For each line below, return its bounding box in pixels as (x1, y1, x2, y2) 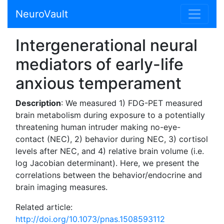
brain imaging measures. (15, 182, 107, 192)
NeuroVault (15, 8, 68, 20)
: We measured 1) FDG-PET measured (61, 98, 202, 108)
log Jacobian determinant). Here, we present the (15, 158, 199, 168)
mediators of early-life (15, 54, 183, 74)
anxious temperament (15, 73, 181, 93)
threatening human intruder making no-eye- (15, 122, 180, 132)
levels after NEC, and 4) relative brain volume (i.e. (15, 146, 204, 156)
